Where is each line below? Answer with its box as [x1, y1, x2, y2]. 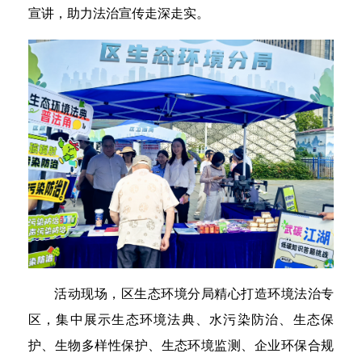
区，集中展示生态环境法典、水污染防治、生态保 [28, 313, 334, 327]
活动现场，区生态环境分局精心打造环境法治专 [54, 287, 334, 301]
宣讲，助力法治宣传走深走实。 [28, 6, 209, 20]
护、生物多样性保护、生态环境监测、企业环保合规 [28, 339, 334, 353]
